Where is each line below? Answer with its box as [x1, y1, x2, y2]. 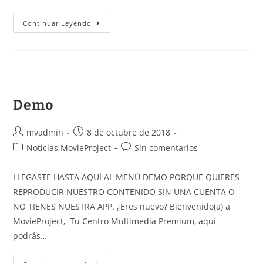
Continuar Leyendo [23, 19, 92, 28]
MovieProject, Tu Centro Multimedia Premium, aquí [13, 215, 217, 227]
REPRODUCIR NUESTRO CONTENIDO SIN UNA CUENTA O [13, 186, 235, 197]
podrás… [13, 230, 48, 241]
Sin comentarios [134, 142, 198, 153]
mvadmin [26, 127, 64, 138]
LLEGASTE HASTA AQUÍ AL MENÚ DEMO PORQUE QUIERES [13, 171, 240, 183]
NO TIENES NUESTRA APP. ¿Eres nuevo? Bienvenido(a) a [13, 201, 231, 212]
